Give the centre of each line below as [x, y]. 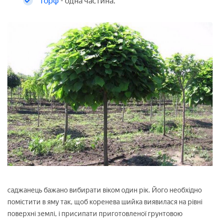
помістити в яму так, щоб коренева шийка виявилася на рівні [105, 202]
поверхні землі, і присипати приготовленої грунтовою [95, 214]
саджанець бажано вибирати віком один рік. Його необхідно [105, 191]
